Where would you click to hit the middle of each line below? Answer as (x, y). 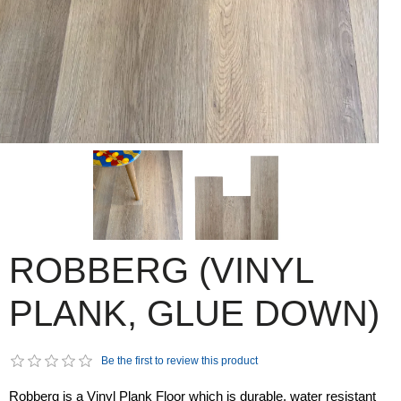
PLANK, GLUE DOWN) (194, 313)
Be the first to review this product (179, 360)
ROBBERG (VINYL (161, 270)
